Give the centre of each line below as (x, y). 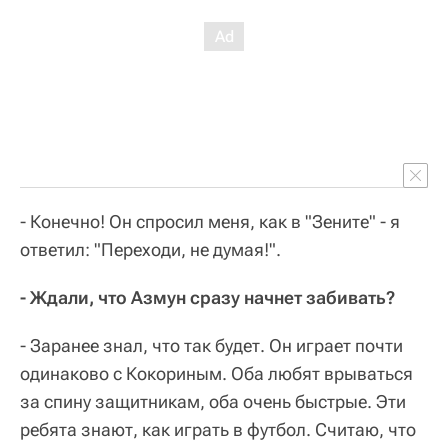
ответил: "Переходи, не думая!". (150, 250)
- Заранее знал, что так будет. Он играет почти (211, 346)
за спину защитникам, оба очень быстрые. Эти (213, 402)
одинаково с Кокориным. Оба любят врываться (216, 374)
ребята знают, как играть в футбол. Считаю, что (218, 430)
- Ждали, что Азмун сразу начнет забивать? (207, 298)
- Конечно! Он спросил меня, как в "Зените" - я (210, 222)
